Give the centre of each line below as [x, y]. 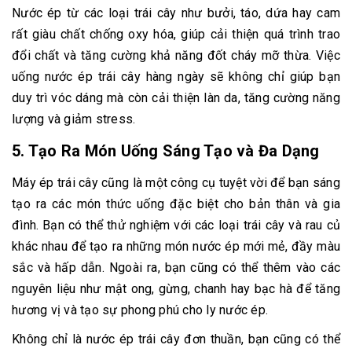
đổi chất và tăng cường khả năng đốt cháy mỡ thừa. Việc [176, 56]
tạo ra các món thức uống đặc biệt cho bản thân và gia [176, 204]
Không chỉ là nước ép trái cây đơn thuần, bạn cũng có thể [176, 339]
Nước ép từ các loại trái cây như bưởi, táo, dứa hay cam [176, 13]
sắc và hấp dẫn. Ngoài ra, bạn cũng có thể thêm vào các [176, 268]
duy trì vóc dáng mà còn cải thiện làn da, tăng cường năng [176, 98]
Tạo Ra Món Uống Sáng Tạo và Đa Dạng [174, 151]
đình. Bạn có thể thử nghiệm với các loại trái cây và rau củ [176, 225]
